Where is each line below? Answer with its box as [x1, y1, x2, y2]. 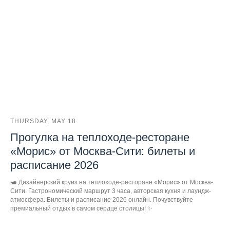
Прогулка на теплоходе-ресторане [10, 130, 189, 144]
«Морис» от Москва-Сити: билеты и [10, 144, 195, 158]
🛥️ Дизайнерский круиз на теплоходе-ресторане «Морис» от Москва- [10, 178, 213, 186]
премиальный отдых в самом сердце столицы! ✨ [10, 204, 152, 212]
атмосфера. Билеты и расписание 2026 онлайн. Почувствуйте [10, 196, 193, 203]
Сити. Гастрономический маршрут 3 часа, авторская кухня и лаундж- [10, 187, 211, 195]
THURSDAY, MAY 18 [10, 117, 76, 125]
